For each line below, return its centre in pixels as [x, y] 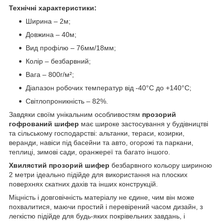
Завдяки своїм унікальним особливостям [75, 114]
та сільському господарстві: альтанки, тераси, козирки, [97, 133]
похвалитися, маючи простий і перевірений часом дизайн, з [106, 206]
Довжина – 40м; [51, 34]
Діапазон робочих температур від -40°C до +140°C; [109, 88]
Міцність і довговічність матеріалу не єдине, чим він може [102, 197]
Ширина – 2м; [48, 21]
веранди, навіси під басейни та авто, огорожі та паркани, [101, 142]
